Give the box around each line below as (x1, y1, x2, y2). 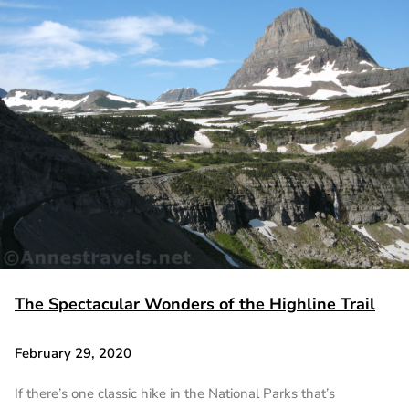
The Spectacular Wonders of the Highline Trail (15, 293, 375, 316)
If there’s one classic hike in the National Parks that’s (15, 383, 335, 403)
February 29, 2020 (15, 343, 131, 362)
